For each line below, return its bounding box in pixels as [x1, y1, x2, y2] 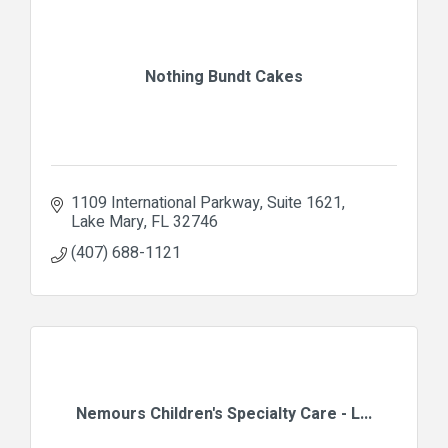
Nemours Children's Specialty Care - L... [76, 401, 372, 426]
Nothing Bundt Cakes [145, 64, 303, 89]
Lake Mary [71, 209, 144, 234]
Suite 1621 [267, 190, 342, 215]
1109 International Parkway [71, 190, 260, 215]
